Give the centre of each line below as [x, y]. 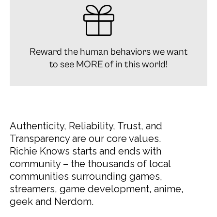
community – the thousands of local [90, 163]
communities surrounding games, [86, 176]
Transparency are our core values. [85, 138]
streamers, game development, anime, [97, 189]
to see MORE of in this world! [108, 64]
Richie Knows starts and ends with [85, 151]
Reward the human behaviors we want [108, 52]
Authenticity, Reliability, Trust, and [86, 126]
